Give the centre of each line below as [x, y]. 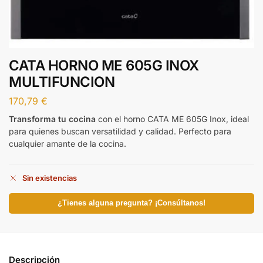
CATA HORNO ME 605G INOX [104, 65]
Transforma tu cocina [52, 119]
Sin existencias [50, 178]
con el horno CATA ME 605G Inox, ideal [172, 119]
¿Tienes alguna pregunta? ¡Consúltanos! [131, 203]
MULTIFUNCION [62, 82]
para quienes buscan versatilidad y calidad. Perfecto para [120, 131]
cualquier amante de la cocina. [68, 143]
